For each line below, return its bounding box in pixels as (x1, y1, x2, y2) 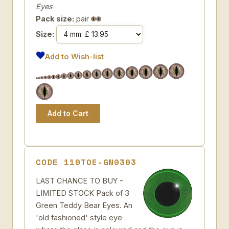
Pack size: (36, 14, 74, 23)
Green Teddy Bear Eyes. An (36, 201, 132, 210)
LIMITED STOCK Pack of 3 (36, 189, 129, 197)
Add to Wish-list (45, 52, 104, 61)
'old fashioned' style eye (36, 213, 122, 222)
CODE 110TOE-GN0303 (36, 156, 137, 168)
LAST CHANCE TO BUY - (36, 176, 123, 185)
